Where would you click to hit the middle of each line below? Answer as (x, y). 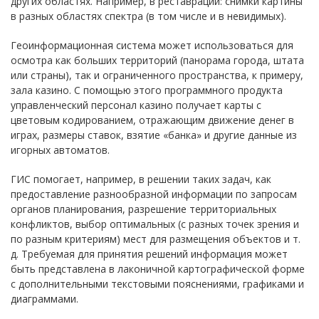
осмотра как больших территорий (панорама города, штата (157, 60)
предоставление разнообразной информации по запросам (154, 194)
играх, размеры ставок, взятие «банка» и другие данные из (154, 135)
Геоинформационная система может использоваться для (152, 45)
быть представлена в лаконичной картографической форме (158, 269)
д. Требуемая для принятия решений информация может (149, 254)
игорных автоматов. (60, 150)
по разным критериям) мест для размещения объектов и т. (156, 239)
